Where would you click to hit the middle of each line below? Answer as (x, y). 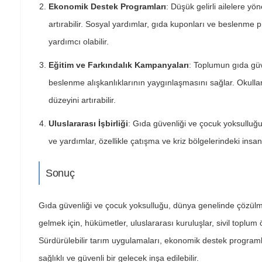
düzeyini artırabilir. (82, 100)
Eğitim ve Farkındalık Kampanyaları (119, 65)
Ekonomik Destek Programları (107, 6)
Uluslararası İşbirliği (88, 123)
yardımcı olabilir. (79, 42)
